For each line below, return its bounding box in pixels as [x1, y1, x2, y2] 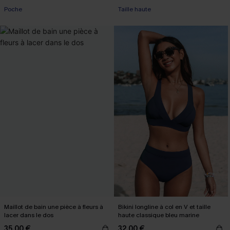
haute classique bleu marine [118, 211, 199, 219]
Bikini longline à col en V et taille [118, 203, 210, 211]
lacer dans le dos [4, 211, 53, 219]
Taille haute [118, 5, 151, 13]
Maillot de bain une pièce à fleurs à [4, 203, 103, 211]
